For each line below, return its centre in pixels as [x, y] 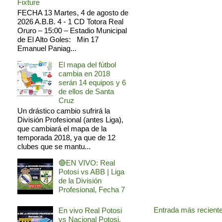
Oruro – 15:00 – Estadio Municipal [72, 31]
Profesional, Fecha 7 [92, 190]
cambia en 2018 [84, 74]
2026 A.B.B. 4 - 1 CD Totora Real [70, 22]
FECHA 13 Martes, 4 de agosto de [73, 13]
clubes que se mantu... [54, 147]
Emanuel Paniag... [47, 49]
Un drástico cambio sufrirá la [64, 111]
